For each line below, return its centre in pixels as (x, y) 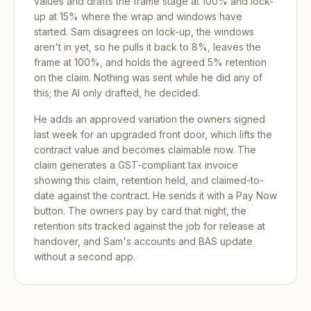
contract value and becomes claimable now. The (145, 150)
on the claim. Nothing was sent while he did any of (148, 77)
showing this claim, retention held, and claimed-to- (149, 180)
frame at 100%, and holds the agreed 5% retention (150, 62)
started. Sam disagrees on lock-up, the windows (144, 32)
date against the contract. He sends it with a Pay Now (155, 195)
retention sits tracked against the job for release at (150, 226)
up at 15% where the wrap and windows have (138, 16)
